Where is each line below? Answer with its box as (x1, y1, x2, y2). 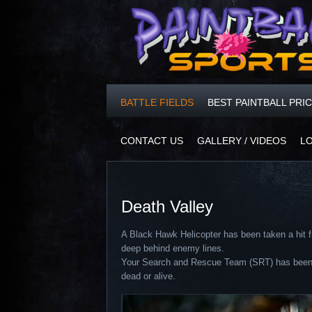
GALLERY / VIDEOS (197, 135, 286, 146)
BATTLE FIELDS (120, 97, 194, 108)
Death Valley (121, 197, 213, 216)
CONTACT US (120, 135, 183, 146)
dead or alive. (121, 271, 175, 281)
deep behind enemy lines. (121, 243, 224, 253)
